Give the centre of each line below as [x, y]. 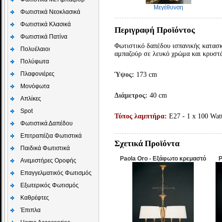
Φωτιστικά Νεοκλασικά [50, 12]
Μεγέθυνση [169, 7]
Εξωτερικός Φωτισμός [50, 185]
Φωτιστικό [130, 46]
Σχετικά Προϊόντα [147, 143]
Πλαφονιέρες [37, 74]
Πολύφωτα [35, 61]
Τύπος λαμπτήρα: [141, 116]
